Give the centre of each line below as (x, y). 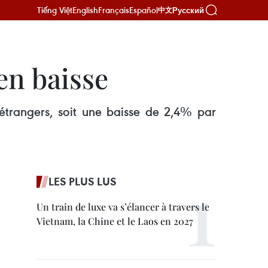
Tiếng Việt (55, 10)
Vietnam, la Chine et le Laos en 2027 (115, 221)
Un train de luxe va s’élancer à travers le (123, 207)
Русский (188, 10)
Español (144, 10)
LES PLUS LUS (83, 181)
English (85, 10)
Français (114, 10)
